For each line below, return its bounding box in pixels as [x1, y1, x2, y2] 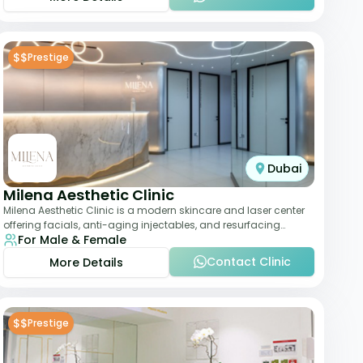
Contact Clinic [206, 254, 291, 270]
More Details [49, 254, 123, 271]
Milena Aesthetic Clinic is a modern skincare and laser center [3, 203, 305, 217]
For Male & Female [18, 232, 126, 248]
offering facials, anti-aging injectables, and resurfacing [3, 218, 280, 232]
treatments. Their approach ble [3, 233, 156, 246]
